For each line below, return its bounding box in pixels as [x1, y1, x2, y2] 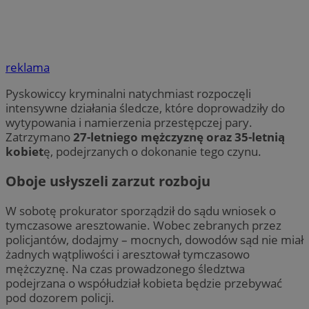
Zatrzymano [6, 129, 73, 146]
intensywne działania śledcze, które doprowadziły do [6, 100, 285, 117]
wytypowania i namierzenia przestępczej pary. [6, 114, 252, 131]
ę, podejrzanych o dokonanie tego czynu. [43, 143, 261, 160]
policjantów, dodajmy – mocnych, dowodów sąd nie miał [6, 232, 303, 248]
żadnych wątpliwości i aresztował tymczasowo [6, 246, 250, 263]
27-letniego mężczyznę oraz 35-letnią [73, 129, 285, 146]
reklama [6, 59, 50, 76]
